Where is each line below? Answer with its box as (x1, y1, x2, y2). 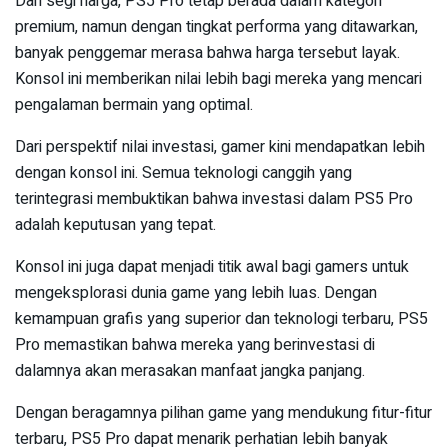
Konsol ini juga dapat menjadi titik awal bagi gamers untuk (15, 255, 409, 280)
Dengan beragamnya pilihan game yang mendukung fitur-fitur (15, 401, 432, 426)
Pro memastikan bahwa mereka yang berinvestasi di (15, 333, 375, 358)
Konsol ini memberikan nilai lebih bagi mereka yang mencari (15, 67, 422, 92)
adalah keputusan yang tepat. (15, 213, 216, 238)
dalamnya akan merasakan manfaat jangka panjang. (15, 359, 365, 384)
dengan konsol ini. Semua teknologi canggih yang (15, 161, 352, 186)
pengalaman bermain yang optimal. (15, 93, 253, 118)
